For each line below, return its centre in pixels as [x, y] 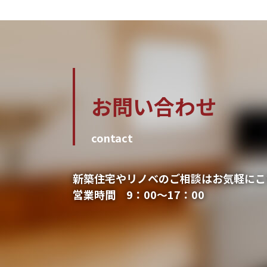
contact [112, 138]
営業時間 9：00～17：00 [139, 195]
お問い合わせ [154, 106]
